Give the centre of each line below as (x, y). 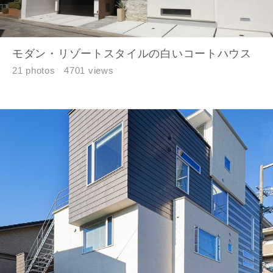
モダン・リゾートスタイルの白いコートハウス (132, 53)
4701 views (89, 70)
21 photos (34, 70)
